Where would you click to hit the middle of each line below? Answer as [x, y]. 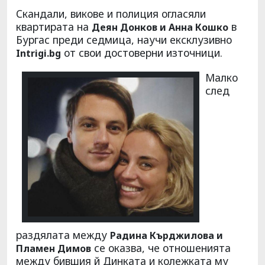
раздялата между [63, 235]
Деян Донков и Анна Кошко [160, 27]
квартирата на [54, 26]
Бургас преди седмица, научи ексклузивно [124, 39]
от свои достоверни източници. [142, 52]
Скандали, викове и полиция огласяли [111, 13]
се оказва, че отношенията [161, 248]
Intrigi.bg [38, 53]
